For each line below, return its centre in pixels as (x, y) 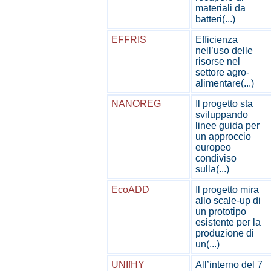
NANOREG (136, 104)
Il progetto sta (224, 104)
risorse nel (218, 61)
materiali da (220, 8)
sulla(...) (212, 169)
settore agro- (222, 72)
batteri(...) (215, 19)
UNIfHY (128, 265)
